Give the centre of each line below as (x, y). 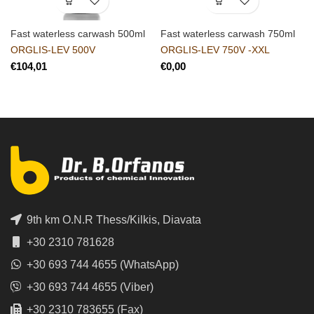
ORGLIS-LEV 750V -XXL (215, 49)
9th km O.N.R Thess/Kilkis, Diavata (112, 219)
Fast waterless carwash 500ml (78, 33)
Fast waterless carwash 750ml (228, 33)
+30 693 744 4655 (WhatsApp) (101, 264)
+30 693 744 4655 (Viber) (89, 287)
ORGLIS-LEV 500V (53, 49)
